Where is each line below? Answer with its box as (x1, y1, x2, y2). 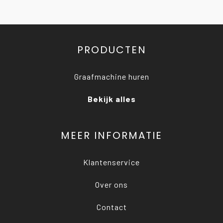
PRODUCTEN (77, 43, 146, 57)
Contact (96, 202, 127, 212)
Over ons (95, 180, 128, 189)
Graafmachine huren (74, 72, 149, 81)
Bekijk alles (87, 94, 136, 104)
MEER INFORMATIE (61, 128, 162, 142)
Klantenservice (83, 157, 140, 167)
